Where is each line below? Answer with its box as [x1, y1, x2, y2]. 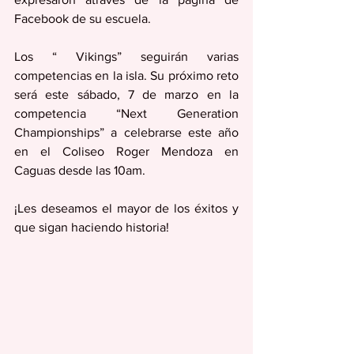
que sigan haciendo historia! [14, 220, 169, 234]
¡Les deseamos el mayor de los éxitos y [14, 201, 239, 215]
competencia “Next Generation [14, 107, 239, 120]
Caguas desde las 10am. [14, 164, 145, 177]
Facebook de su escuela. [14, 12, 151, 25]
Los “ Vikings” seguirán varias [14, 50, 239, 63]
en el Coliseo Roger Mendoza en [14, 145, 239, 158]
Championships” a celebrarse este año [14, 126, 239, 139]
